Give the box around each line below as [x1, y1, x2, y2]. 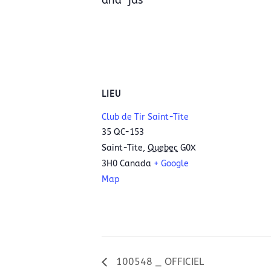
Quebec [148, 143, 178, 153]
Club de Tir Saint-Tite [102, 112, 189, 122]
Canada [120, 158, 151, 169]
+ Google [154, 158, 189, 169]
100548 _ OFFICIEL [113, 255, 204, 267]
